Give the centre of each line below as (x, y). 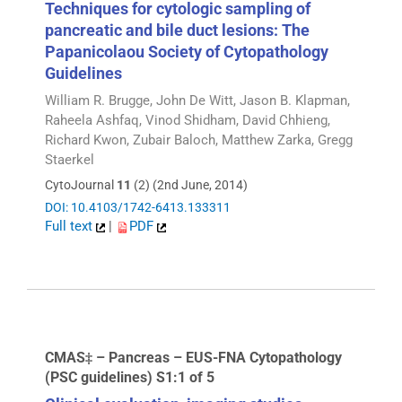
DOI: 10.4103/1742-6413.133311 (138, 208)
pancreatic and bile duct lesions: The (177, 30)
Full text (70, 227)
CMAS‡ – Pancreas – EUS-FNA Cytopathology (193, 357)
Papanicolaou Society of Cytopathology (187, 51)
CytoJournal (81, 185)
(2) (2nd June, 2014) (189, 185)
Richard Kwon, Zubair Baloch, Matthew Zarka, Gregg (199, 140)
